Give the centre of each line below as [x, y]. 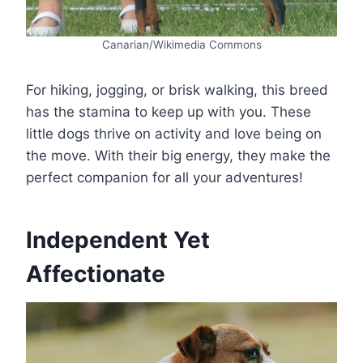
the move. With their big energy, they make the [178, 156]
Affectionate [96, 274]
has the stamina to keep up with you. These [169, 112]
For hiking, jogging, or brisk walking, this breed [177, 90]
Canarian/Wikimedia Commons [181, 45]
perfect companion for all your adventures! [164, 178]
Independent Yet [118, 240]
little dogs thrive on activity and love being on [174, 134]
